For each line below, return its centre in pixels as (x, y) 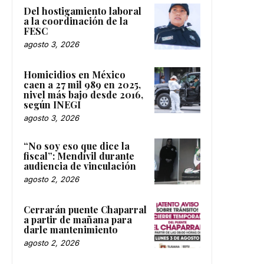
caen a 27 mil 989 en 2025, (82, 84)
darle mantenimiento (71, 229)
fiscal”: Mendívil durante (79, 156)
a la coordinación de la (76, 21)
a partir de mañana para (78, 219)
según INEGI (52, 104)
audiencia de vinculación (80, 166)
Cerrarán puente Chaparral (85, 209)
